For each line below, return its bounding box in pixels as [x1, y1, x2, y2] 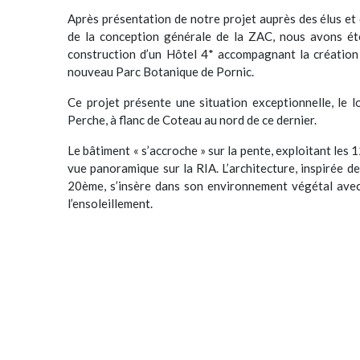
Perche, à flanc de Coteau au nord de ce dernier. [67, 112, 317, 128]
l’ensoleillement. [67, 196, 153, 211]
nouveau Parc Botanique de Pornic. [67, 64, 255, 80]
